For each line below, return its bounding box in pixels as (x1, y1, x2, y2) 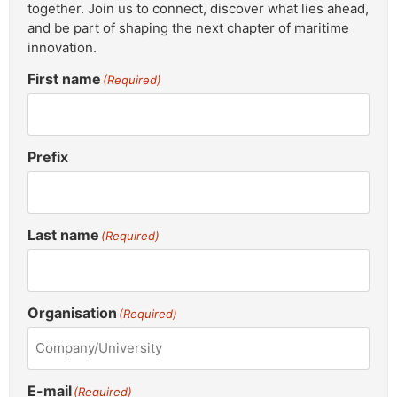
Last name (27, 225, 99, 244)
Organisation (27, 303, 117, 322)
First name (27, 69, 101, 88)
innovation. (27, 38, 97, 56)
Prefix (27, 147, 68, 166)
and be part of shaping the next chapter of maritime (27, 19, 349, 36)
